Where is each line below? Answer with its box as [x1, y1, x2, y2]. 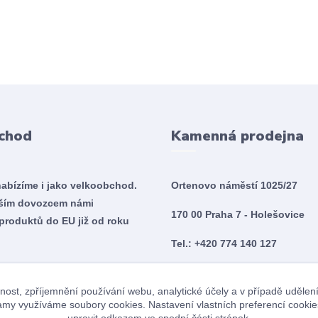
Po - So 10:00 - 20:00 [170, 267, 270, 278]
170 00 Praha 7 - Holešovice [170, 209, 305, 220]
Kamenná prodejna [170, 126, 304, 146]
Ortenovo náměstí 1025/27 [170, 180, 297, 191]
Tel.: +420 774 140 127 [170, 238, 277, 249]
